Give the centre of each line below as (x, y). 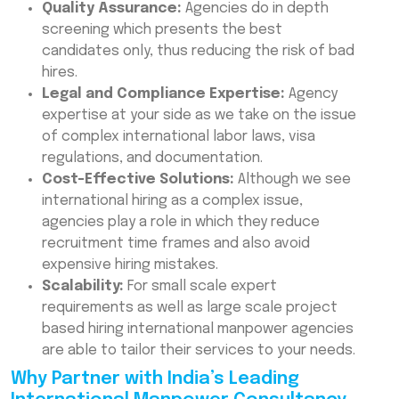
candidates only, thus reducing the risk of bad (198, 52)
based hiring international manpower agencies (198, 330)
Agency (311, 94)
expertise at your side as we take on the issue (199, 116)
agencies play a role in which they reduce (181, 223)
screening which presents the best (162, 30)
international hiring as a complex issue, (172, 201)
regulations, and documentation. (152, 159)
